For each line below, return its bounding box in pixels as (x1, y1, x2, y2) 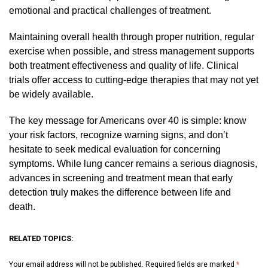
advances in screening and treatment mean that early (9, 172, 233, 183)
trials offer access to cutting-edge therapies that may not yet (9, 74, 258, 85)
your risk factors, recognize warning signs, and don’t (9, 129, 228, 140)
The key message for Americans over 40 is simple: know (9, 115, 246, 126)
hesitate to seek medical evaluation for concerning (9, 144, 221, 154)
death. (9, 201, 35, 212)
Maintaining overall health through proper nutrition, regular (9, 31, 254, 42)
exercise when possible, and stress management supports (9, 45, 254, 56)
